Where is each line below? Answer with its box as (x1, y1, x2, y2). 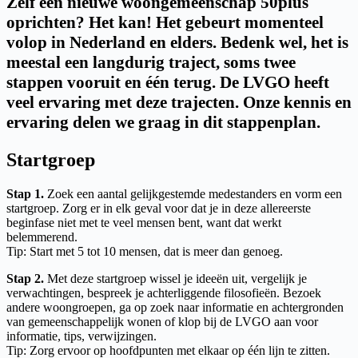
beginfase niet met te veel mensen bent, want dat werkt (6, 215, 281, 229)
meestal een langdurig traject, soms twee (6, 52, 296, 72)
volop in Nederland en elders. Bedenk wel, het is (6, 32, 348, 52)
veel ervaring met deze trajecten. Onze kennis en (6, 92, 352, 112)
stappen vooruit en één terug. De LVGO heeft (6, 72, 329, 92)
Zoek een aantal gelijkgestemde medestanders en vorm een (44, 186, 342, 201)
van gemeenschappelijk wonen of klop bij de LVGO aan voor (6, 314, 318, 328)
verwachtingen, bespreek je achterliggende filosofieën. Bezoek (6, 285, 321, 300)
